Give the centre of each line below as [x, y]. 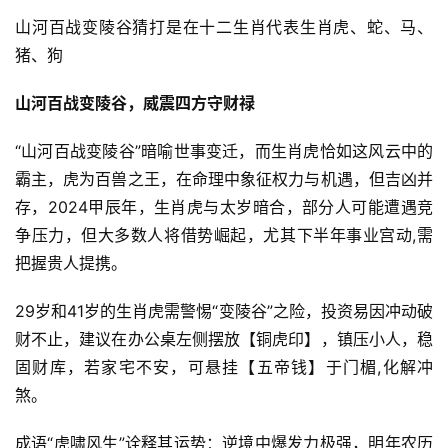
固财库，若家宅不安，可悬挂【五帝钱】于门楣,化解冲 [224, 367]
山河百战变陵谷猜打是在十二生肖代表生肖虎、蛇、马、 [224, 27]
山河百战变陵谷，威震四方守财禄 [135, 103]
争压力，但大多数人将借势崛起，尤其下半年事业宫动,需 [224, 235]
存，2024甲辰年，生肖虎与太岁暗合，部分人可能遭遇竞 [224, 207]
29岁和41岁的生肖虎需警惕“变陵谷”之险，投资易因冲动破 [224, 311]
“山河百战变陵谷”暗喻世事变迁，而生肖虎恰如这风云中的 [224, 151]
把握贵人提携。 [71, 263]
